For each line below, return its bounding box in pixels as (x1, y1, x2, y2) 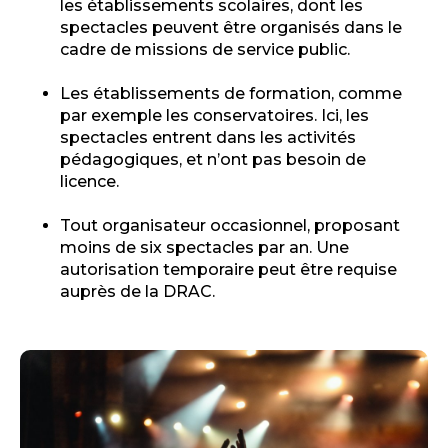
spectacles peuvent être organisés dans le (60, 17, 402, 37)
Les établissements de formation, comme (60, 83, 402, 103)
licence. (60, 171, 119, 191)
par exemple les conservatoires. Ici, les (60, 105, 369, 125)
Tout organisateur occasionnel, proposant (60, 215, 400, 235)
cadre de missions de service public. (60, 39, 350, 59)
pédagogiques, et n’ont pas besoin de (60, 149, 366, 169)
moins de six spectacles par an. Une (60, 237, 349, 257)
